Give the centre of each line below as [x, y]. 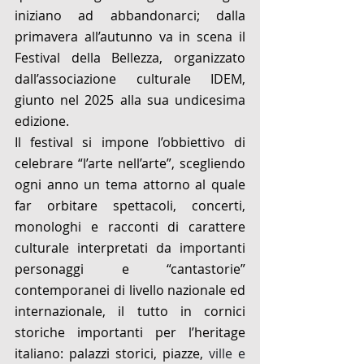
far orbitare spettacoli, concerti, [130, 206]
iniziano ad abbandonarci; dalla [130, 16]
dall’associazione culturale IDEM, [130, 79]
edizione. [43, 121]
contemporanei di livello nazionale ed [130, 290]
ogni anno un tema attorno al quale [130, 185]
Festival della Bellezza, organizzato [130, 58]
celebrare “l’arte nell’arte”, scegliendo [130, 164]
